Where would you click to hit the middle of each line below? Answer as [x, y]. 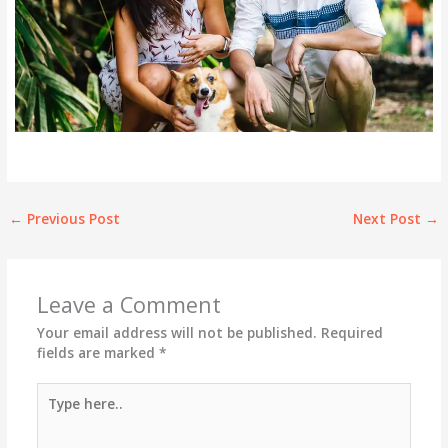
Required [351, 332]
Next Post [388, 218]
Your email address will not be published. [176, 332]
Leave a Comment [128, 304]
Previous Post [72, 218]
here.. [55, 412]
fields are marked [97, 352]
